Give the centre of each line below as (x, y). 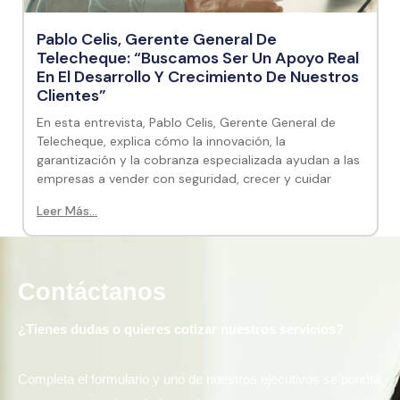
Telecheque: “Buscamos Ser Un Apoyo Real (198, 58)
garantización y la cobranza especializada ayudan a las (198, 160)
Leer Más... (67, 211)
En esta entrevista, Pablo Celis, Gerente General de (186, 122)
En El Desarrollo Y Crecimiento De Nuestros (198, 77)
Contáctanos (92, 292)
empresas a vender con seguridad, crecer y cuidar (184, 179)
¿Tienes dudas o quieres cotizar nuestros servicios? (181, 329)
